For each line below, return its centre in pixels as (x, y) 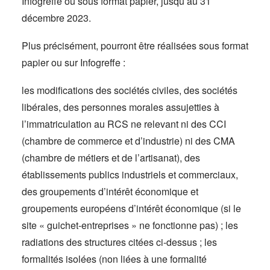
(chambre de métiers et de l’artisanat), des (111, 158)
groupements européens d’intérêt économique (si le (131, 208)
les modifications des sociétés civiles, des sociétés (130, 90)
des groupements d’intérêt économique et (110, 191)
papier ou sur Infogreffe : (74, 62)
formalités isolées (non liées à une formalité (114, 259)
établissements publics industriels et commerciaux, (130, 174)
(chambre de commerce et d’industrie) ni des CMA (128, 141)
